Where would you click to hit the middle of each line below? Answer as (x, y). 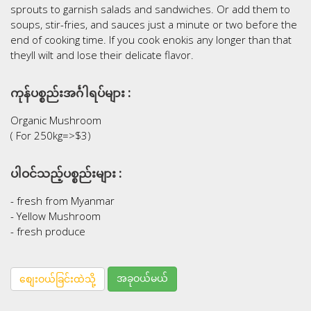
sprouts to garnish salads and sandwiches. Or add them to (150, 9)
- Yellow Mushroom (56, 216)
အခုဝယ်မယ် (142, 278)
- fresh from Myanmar (62, 201)
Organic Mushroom (56, 120)
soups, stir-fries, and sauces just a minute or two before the (154, 24)
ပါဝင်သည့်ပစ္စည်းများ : (66, 173)
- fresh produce (48, 231)
